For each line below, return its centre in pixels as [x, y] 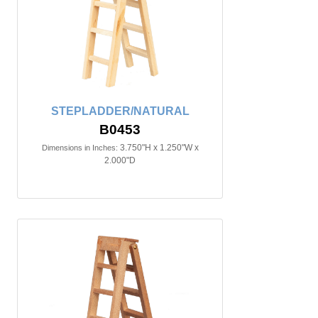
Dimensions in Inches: [79, 148]
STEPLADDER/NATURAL [120, 111]
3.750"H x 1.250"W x [159, 148]
